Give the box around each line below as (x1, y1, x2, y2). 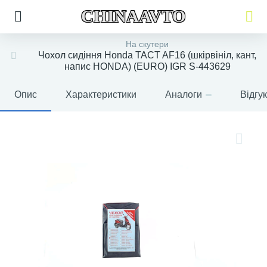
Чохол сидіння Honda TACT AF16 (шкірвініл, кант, (38, 50, 256, 60)
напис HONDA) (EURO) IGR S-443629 (64, 61, 231, 72)
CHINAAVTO (81, 7, 186, 26)
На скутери (126, 39, 169, 49)
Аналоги (165, 89, 202, 100)
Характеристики (66, 89, 136, 100)
